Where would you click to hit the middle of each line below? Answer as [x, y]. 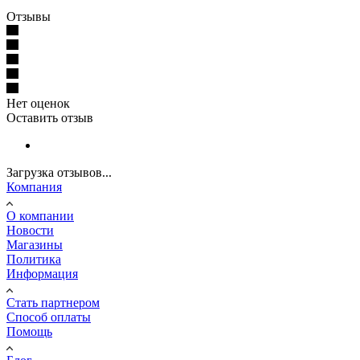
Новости [30, 230]
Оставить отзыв [50, 117]
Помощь [29, 331]
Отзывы [29, 16]
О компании [40, 215]
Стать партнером [53, 302]
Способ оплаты [49, 317]
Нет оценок [38, 103]
